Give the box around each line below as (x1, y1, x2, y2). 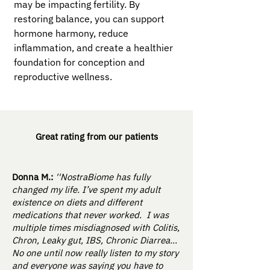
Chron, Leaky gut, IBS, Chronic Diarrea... (12, 234, 177, 246)
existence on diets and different (12, 196, 142, 209)
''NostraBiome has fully (55, 171, 150, 183)
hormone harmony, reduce (14, 27, 128, 40)
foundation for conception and (14, 56, 145, 69)
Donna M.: (12, 171, 55, 183)
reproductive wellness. (14, 71, 112, 83)
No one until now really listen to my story (12, 247, 178, 259)
